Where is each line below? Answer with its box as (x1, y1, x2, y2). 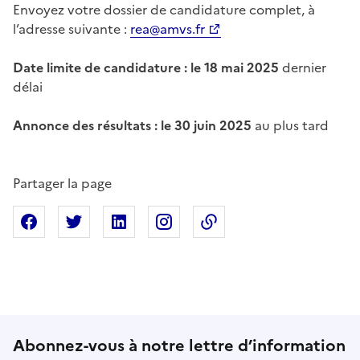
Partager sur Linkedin (138, 211, 267, 231)
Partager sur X (93, 211, 178, 231)
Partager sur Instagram (183, 211, 321, 231)
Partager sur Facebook (48, 211, 185, 231)
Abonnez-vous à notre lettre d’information (13, 333, 346, 358)
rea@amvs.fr (130, 18, 205, 39)
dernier (279, 57, 326, 77)
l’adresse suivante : (13, 18, 130, 39)
